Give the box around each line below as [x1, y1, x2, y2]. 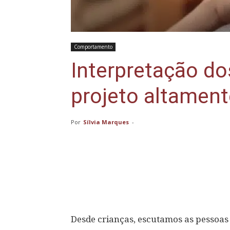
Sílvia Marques [83, 118, 129, 126]
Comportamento [74, 43, 112, 50]
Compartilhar [97, 174, 137, 182]
